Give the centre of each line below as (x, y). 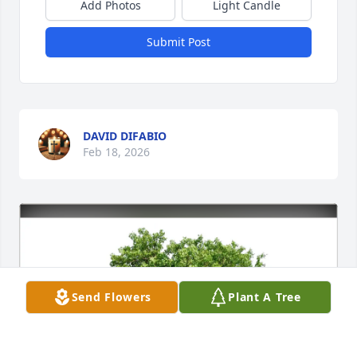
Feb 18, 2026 (116, 152)
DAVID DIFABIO (125, 136)
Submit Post (178, 42)
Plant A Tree (265, 297)
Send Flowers (112, 297)
